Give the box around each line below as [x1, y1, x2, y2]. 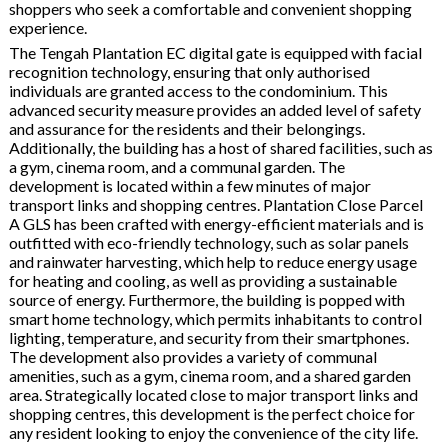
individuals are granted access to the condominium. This [8, 80, 388, 100]
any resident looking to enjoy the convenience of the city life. [8, 422, 418, 442]
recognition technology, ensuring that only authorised [8, 61, 370, 81]
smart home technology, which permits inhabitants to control [8, 308, 422, 328]
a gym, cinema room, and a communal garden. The [8, 156, 345, 176]
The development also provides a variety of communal [8, 346, 377, 366]
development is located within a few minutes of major [8, 175, 371, 195]
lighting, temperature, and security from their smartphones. [8, 327, 409, 347]
